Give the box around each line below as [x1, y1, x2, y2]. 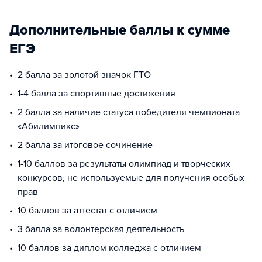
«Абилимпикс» [18, 120, 80, 132]
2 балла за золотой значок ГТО [18, 69, 151, 81]
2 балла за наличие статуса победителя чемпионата [18, 106, 240, 118]
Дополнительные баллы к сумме [9, 22, 230, 39]
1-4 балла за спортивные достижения [18, 88, 175, 99]
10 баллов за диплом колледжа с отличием [18, 242, 201, 254]
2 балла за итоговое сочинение [18, 139, 153, 151]
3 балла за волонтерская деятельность [18, 223, 184, 235]
